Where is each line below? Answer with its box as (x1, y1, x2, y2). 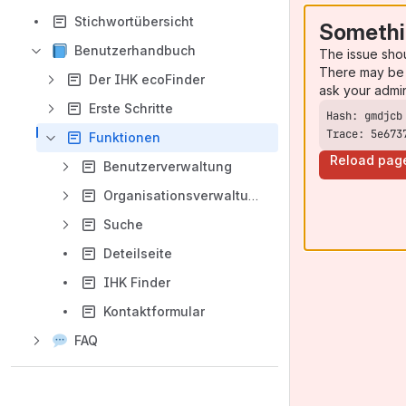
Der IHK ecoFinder (89, 72, 205, 87)
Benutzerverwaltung (103, 159, 232, 174)
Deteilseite (103, 246, 172, 261)
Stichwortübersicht (74, 14, 194, 29)
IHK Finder (103, 275, 170, 290)
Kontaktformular (103, 304, 205, 319)
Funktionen (89, 130, 160, 145)
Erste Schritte (89, 101, 173, 116)
